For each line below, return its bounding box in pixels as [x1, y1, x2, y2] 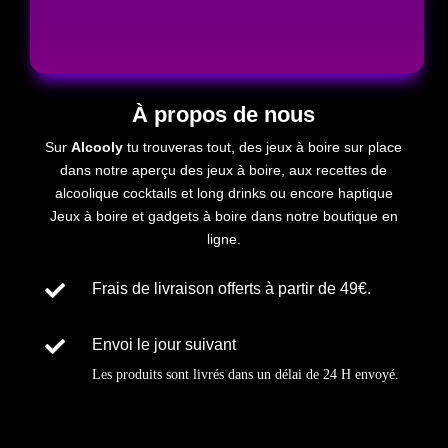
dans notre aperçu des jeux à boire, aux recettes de [60, 161, 388, 178]
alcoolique [54, 184, 119, 201]
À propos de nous [132, 101, 316, 127]
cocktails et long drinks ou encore [118, 184, 338, 201]
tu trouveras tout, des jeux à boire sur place [123, 138, 403, 155]
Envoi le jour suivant [91, 335, 236, 353]
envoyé [354, 366, 395, 382]
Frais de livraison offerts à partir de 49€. [91, 279, 371, 297]
